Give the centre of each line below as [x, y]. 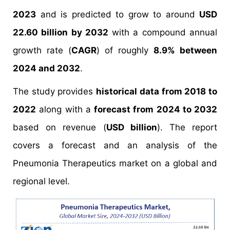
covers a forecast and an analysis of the [115, 145]
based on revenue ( [60, 127]
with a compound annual [163, 32]
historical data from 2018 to [157, 91]
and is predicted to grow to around [118, 14]
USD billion [131, 127]
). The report [187, 127]
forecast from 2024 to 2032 [156, 109]
